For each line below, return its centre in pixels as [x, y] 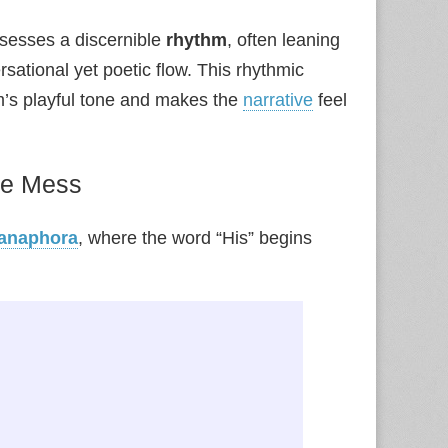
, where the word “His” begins [195, 238]
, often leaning [283, 40]
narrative [278, 100]
